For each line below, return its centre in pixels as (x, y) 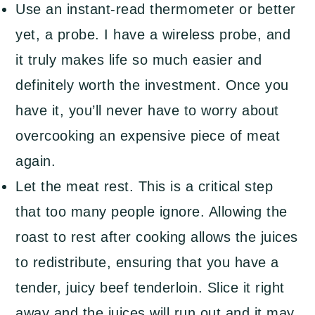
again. (36, 161)
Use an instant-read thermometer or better (156, 9)
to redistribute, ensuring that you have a (147, 263)
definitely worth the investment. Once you (152, 85)
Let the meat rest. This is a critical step (144, 187)
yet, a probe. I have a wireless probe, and (153, 35)
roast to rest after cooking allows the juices (157, 237)
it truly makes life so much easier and (139, 60)
